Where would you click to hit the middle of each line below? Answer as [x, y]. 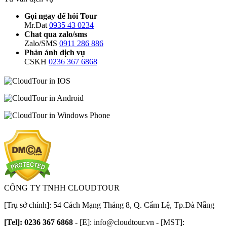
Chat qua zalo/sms [56, 34]
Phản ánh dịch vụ [55, 52]
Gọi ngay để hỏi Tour [61, 16]
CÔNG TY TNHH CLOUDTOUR [62, 187]
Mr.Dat [36, 25]
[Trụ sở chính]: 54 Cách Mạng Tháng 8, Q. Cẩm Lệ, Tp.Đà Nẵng [109, 205]
